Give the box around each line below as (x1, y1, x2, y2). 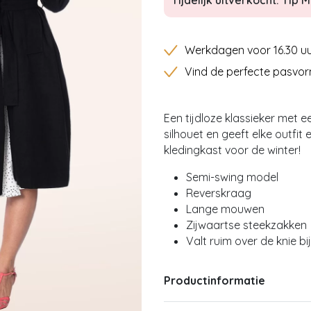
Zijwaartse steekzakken (186, 218, 307, 233)
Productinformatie (164, 273, 265, 287)
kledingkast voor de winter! (164, 143, 301, 158)
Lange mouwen (186, 202, 267, 217)
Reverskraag (186, 186, 251, 201)
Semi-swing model (186, 170, 278, 185)
